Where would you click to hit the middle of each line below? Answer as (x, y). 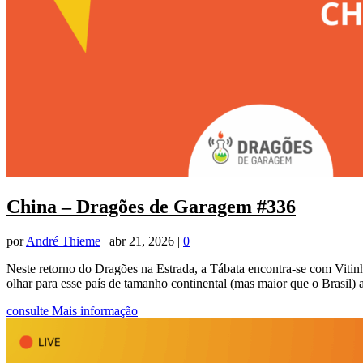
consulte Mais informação (72, 311)
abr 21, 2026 (142, 241)
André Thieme (63, 241)
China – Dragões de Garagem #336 (151, 207)
